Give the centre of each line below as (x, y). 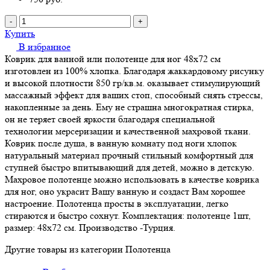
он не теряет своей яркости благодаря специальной (110, 119)
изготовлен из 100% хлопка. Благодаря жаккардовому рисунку (134, 71)
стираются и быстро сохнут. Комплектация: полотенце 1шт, (128, 215)
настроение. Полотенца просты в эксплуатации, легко (117, 203)
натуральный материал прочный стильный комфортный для (129, 155)
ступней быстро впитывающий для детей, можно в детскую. (130, 167)
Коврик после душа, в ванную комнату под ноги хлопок (121, 143)
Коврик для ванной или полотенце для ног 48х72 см (113, 58)
